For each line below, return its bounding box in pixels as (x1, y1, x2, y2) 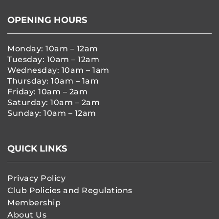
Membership (7, 198, 61, 208)
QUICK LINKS (7, 143, 67, 154)
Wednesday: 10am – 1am (7, 66, 109, 75)
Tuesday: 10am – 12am (7, 55, 99, 65)
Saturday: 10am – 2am (7, 98, 100, 108)
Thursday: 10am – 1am (7, 76, 99, 86)
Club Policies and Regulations (7, 186, 132, 196)
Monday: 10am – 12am (7, 44, 98, 54)
